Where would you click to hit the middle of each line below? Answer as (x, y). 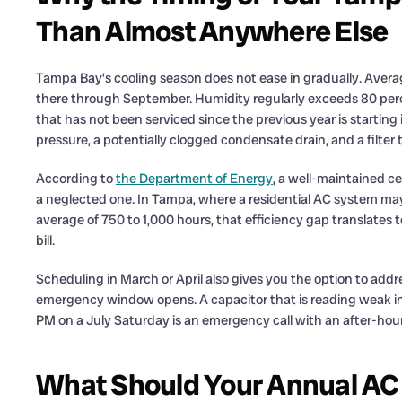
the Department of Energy (194, 178)
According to (76, 178)
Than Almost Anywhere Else (212, 31)
